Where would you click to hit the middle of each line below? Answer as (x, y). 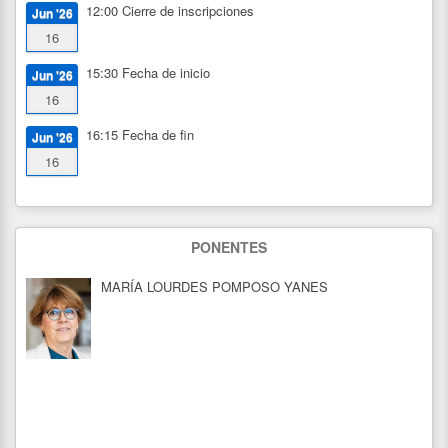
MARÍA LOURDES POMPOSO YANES (214, 286)
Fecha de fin (156, 134)
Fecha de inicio (164, 72)
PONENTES (229, 246)
